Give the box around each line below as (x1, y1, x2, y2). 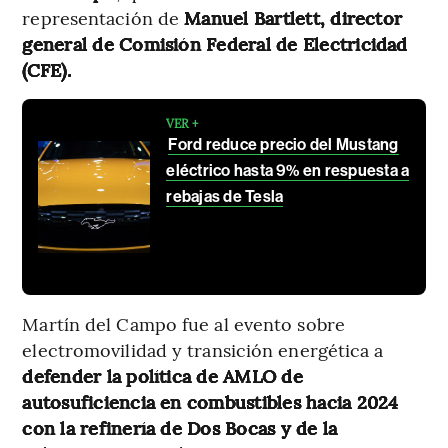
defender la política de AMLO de (22, 363, 303, 389)
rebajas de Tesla (166, 187, 284, 207)
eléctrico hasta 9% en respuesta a (166, 161, 410, 181)
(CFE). (22, 57, 71, 83)
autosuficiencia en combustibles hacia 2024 (22, 389, 399, 415)
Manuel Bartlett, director (184, 5, 403, 31)
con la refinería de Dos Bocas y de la (22, 415, 338, 441)
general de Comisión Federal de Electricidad (22, 31, 408, 57)
